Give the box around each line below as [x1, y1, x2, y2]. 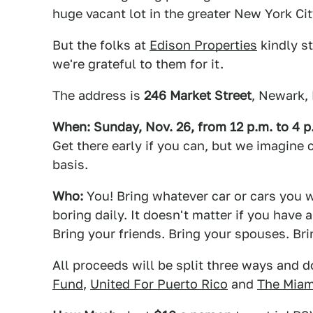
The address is [52, 88, 144, 103]
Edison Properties [150, 38, 257, 52]
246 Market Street [144, 88, 252, 103]
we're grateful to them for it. [52, 57, 224, 71]
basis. [52, 157, 88, 172]
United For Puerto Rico [90, 277, 228, 291]
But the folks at [52, 38, 150, 52]
